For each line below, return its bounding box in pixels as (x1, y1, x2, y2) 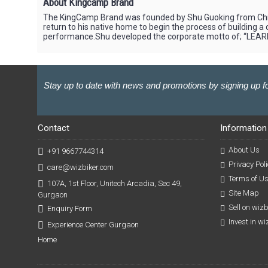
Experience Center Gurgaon (47, 220, 139, 229)
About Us (228, 145, 260, 155)
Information (220, 123, 267, 133)
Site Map (228, 188, 259, 198)
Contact (38, 123, 69, 133)
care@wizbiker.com (47, 162, 114, 172)
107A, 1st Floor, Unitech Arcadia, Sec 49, (47, 178, 182, 188)
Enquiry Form (47, 203, 92, 213)
